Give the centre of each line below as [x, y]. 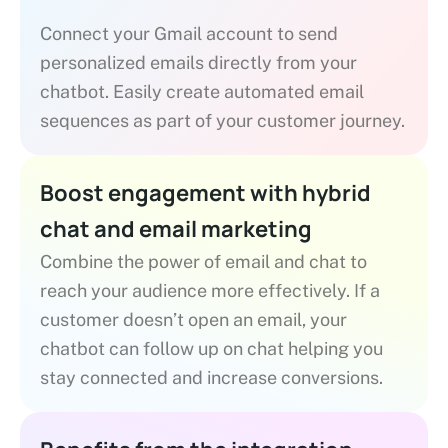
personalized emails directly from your [198, 62]
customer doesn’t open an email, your [193, 319]
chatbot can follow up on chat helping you [211, 348]
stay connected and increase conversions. [211, 377]
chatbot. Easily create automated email [202, 91]
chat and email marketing [176, 228]
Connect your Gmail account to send [189, 33]
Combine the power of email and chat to [203, 261]
